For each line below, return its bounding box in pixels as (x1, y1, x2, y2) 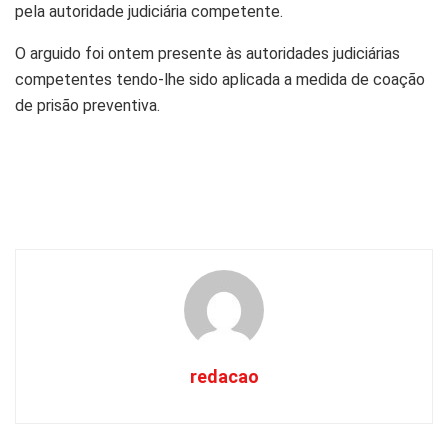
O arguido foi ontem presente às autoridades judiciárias (15, 43, 400, 63)
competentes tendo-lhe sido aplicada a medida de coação (15, 69, 425, 89)
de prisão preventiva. (15, 95, 160, 115)
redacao (189, 365, 259, 387)
